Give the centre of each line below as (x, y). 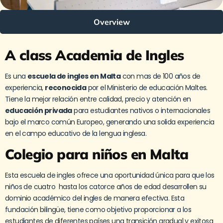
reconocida (66, 87)
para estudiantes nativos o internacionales (141, 110)
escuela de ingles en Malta (74, 76)
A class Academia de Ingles (95, 55)
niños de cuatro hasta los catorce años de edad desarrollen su (106, 186)
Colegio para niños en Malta (97, 154)
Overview (111, 22)
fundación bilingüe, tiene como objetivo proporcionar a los (98, 209)
